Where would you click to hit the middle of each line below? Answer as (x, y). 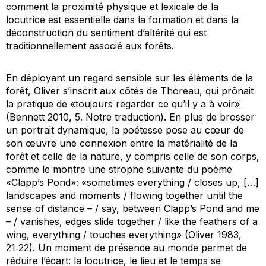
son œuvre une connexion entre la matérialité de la (122, 143)
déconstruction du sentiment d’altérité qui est (106, 33)
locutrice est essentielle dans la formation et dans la (122, 20)
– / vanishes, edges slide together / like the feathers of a (132, 222)
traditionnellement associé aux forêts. (90, 46)
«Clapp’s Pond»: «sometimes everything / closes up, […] (132, 183)
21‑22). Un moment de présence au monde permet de (126, 248)
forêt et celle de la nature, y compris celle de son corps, (133, 156)
